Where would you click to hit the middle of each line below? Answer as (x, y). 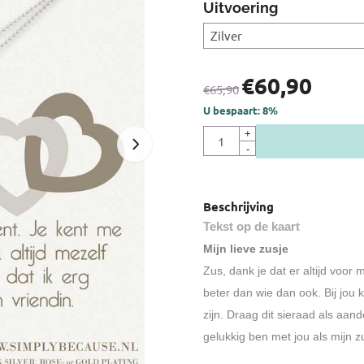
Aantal (220, 134)
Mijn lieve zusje (245, 248)
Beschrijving (238, 206)
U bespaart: (232, 110)
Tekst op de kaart (251, 226)
